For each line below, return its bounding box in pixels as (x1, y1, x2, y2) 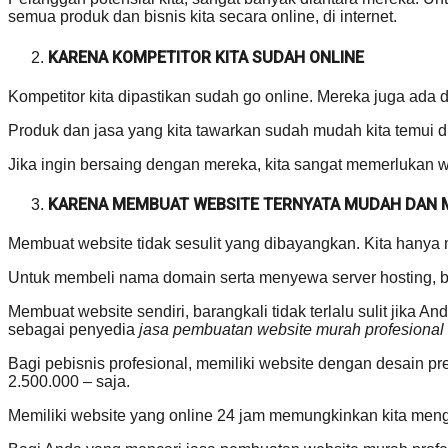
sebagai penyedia (8, 321, 139, 339)
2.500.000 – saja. (8, 373, 130, 391)
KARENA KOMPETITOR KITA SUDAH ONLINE (48, 47, 364, 67)
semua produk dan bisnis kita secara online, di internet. (8, 8, 397, 26)
